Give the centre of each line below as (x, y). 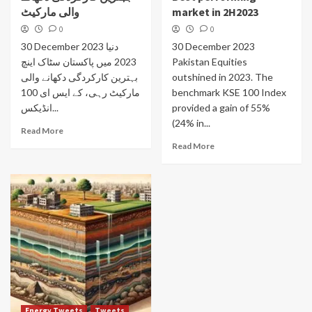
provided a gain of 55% (221, 108)
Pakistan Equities (209, 62)
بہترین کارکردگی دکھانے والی (79, 77)
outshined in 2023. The (222, 77)
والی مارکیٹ (50, 12)
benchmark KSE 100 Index (229, 92)
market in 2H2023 (215, 12)
